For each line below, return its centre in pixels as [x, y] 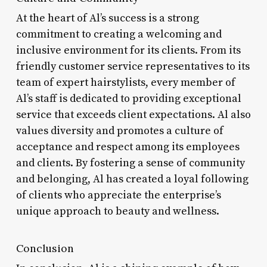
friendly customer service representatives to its [133, 66]
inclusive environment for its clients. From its [128, 50]
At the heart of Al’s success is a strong [107, 18]
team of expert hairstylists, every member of [125, 82]
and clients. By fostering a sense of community [130, 163]
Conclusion [45, 248]
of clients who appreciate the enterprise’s [118, 195]
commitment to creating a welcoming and [119, 34]
